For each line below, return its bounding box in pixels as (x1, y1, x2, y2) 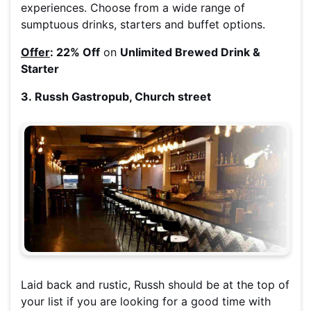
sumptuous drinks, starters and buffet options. (21, 17, 265, 31)
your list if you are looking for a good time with (21, 294, 271, 309)
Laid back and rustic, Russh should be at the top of (21, 278, 289, 292)
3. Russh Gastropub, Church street (21, 89, 211, 103)
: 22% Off (50, 44, 100, 59)
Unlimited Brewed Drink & (120, 44, 260, 59)
